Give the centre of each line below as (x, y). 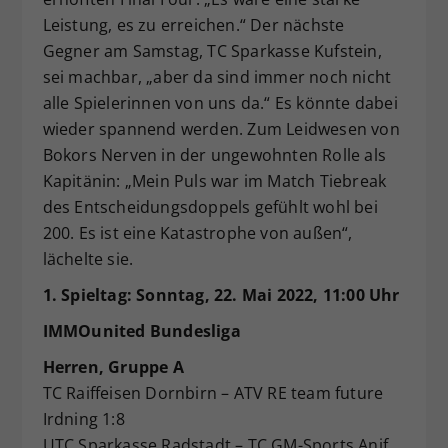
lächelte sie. (88, 259)
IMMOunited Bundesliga (141, 331)
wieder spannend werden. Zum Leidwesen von (221, 129)
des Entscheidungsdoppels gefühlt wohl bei (210, 207)
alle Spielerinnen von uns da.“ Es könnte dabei (220, 103)
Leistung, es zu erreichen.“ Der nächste (193, 25)
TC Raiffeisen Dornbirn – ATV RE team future (213, 393)
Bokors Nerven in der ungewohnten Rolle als (214, 155)
